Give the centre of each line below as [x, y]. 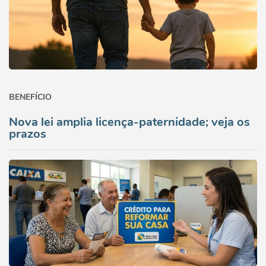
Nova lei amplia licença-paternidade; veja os [129, 122]
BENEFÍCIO [30, 97]
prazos [28, 134]
